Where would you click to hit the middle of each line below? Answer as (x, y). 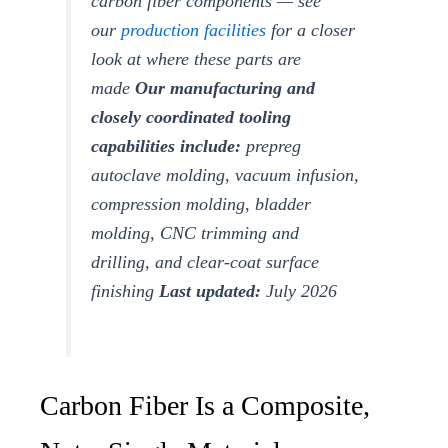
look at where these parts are (196, 59)
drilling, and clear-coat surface (205, 262)
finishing (125, 291)
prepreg (271, 146)
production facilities (194, 30)
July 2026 (299, 291)
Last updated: (210, 291)
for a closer (311, 30)
